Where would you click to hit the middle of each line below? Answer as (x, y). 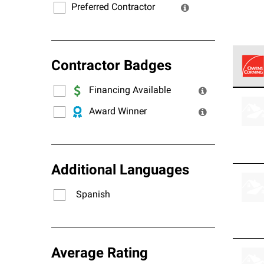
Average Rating (100, 254)
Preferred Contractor (113, 7)
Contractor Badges (111, 67)
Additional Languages (120, 171)
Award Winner (118, 112)
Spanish (93, 195)
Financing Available (130, 90)
